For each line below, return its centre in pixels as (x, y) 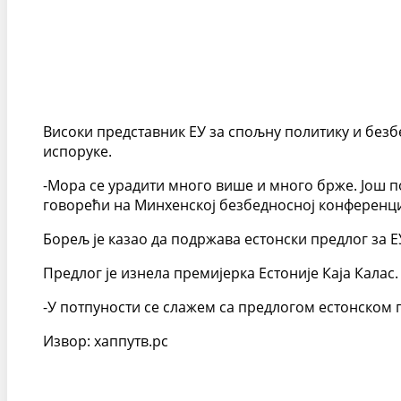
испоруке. (77, 151)
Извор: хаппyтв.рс (106, 341)
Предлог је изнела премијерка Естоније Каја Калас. (221, 273)
